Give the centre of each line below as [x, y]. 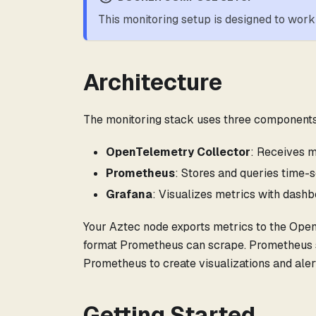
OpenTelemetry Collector [178, 152]
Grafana [129, 195]
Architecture [153, 83]
